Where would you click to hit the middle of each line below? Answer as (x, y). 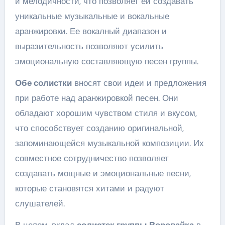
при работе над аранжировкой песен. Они (96, 98)
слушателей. (40, 203)
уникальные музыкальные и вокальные (92, 16)
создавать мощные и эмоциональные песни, (103, 173)
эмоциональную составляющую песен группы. (106, 61)
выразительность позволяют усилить (89, 46)
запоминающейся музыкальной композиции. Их (109, 143)
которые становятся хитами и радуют (89, 188)
